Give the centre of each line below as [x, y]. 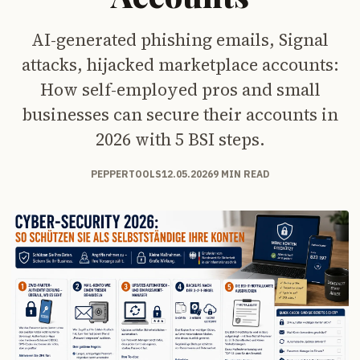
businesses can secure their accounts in [180, 114]
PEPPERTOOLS [126, 174]
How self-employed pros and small [180, 89]
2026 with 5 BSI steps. [180, 139]
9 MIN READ [241, 174]
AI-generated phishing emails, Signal [180, 39]
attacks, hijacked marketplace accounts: [180, 64]
